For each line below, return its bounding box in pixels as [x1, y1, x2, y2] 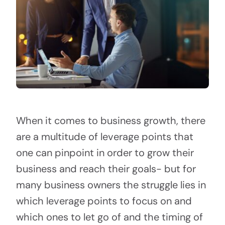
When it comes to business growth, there [16, 114, 205, 128]
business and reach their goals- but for [16, 162, 196, 176]
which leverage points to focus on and [16, 194, 192, 208]
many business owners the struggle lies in [16, 178, 206, 192]
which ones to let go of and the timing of [16, 210, 203, 224]
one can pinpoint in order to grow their [16, 146, 194, 160]
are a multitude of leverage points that [16, 130, 193, 144]
